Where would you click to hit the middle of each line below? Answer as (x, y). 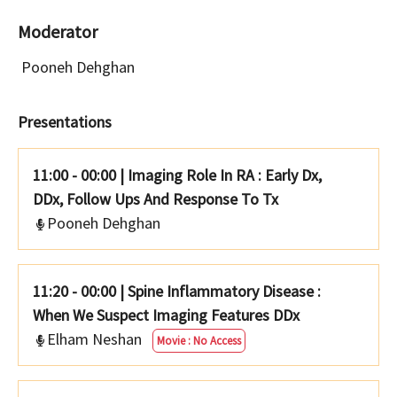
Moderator (58, 32)
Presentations (65, 122)
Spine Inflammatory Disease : (224, 292)
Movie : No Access (199, 341)
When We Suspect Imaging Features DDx (166, 315)
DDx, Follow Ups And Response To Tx (156, 199)
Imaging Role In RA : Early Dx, (225, 175)
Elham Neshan (96, 339)
